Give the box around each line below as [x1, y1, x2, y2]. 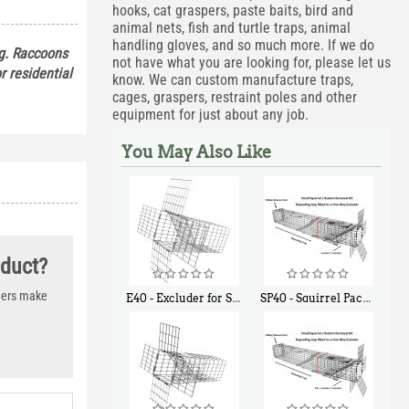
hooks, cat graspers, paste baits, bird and [111, 2, 353, 19]
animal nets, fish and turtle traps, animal [111, 19, 351, 37]
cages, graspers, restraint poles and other [111, 89, 357, 106]
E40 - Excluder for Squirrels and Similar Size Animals [125, 291, 232, 305]
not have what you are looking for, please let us [111, 54, 391, 71]
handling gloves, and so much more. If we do [111, 37, 374, 54]
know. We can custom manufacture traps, [111, 71, 353, 89]
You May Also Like [121, 142, 271, 162]
